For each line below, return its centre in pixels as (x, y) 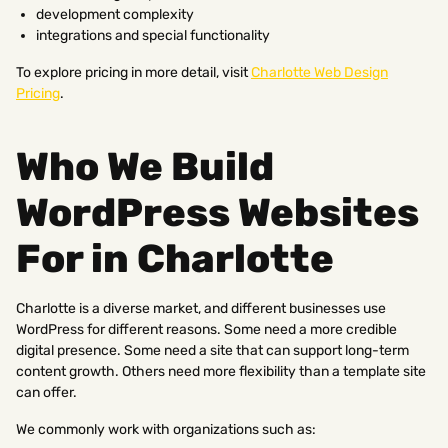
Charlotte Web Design (319, 72)
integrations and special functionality (153, 35)
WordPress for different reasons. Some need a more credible (206, 329)
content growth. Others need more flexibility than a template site (221, 371)
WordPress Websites (217, 212)
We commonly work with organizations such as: (166, 429)
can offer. (46, 392)
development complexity (115, 14)
